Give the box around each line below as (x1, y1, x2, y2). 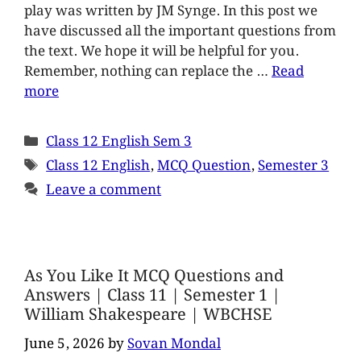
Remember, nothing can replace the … (24, 60, 272, 83)
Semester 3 (258, 155, 330, 177)
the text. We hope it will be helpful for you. (24, 40, 299, 63)
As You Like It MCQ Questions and (24, 263, 284, 289)
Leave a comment (46, 179, 162, 201)
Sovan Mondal (127, 332, 221, 355)
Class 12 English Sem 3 (46, 131, 193, 153)
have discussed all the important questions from (24, 20, 336, 43)
